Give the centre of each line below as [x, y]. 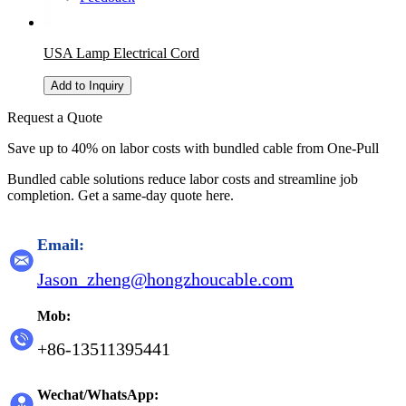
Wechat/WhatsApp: [98, 395]
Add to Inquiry [87, 86]
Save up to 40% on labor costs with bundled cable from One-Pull [193, 148]
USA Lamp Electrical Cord [121, 53]
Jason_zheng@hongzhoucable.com [165, 279]
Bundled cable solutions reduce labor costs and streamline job [183, 179]
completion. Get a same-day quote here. [121, 195]
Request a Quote [55, 117]
